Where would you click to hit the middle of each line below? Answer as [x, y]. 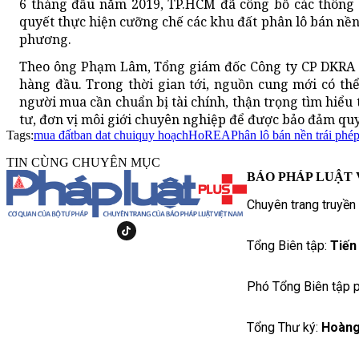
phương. [45, 40]
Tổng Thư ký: [284, 328]
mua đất [54, 135]
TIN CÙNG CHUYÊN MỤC [83, 163]
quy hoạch [162, 135]
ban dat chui [105, 135]
